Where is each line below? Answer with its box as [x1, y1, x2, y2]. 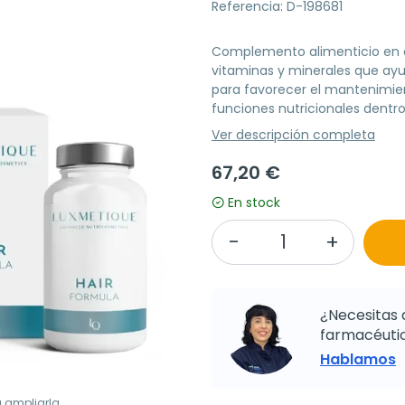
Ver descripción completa [212, 125, 375, 144]
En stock [228, 193, 280, 212]
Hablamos [320, 348, 396, 370]
